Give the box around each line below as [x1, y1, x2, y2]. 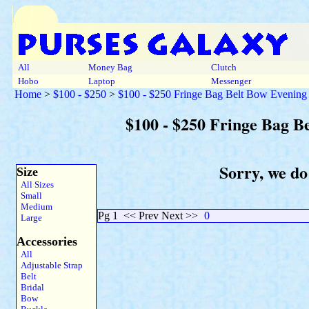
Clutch [209, 62, 239, 72]
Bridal [17, 282, 44, 292]
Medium [17, 201, 52, 212]
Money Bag [86, 62, 134, 72]
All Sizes [17, 179, 54, 190]
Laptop [86, 76, 117, 86]
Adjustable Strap [17, 260, 83, 270]
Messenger [209, 76, 253, 86]
